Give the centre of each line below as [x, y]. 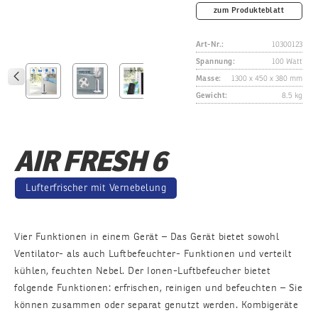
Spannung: [215, 61]
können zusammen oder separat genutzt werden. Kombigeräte [156, 305]
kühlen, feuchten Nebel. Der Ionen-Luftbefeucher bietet [142, 270]
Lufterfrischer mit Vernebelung [96, 188]
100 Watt [287, 61]
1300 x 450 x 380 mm [267, 78]
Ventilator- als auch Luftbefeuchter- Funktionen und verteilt [153, 253]
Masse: [208, 78]
